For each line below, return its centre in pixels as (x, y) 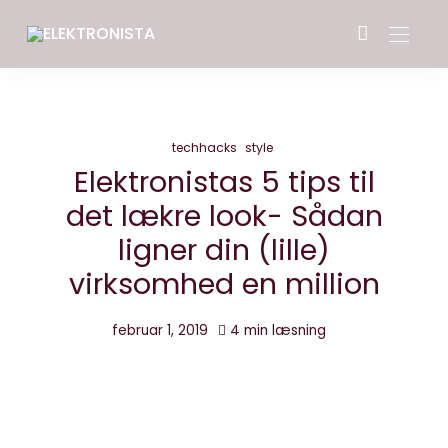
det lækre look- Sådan (224, 216)
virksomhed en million (224, 284)
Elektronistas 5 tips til (224, 182)
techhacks (204, 147)
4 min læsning (278, 330)
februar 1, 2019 (160, 330)
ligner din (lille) (224, 250)
